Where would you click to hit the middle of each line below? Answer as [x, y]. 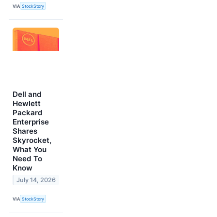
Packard [28, 113]
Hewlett [27, 104]
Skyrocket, [32, 140]
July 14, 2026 [36, 180]
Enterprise [31, 122]
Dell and [27, 94]
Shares [25, 131]
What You [30, 150]
